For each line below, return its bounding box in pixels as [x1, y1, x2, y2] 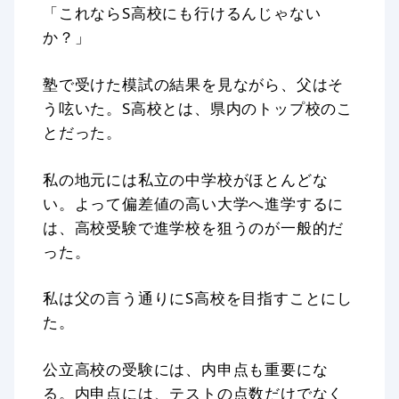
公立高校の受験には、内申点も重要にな [43, 358, 329, 379]
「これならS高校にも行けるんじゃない [43, 3, 322, 24]
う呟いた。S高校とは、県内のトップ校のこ [43, 98, 353, 119]
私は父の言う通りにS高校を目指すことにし [43, 288, 353, 309]
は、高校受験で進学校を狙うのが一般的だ [43, 216, 345, 238]
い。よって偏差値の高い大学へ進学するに [43, 192, 345, 214]
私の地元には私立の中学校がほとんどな [43, 168, 329, 190]
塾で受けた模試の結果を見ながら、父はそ [43, 74, 345, 95]
